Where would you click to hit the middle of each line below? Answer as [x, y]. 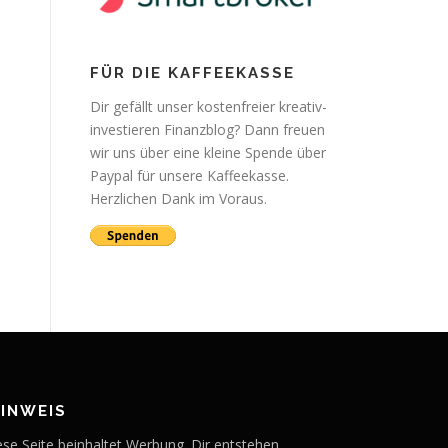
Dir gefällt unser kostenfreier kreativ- [208, 106]
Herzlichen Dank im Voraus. [178, 198]
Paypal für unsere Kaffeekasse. [189, 175]
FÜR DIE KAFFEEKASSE [192, 72]
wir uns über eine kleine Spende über [208, 152]
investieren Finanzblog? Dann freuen [207, 129]
